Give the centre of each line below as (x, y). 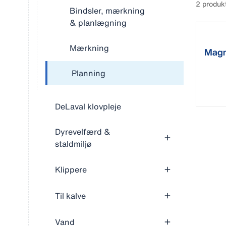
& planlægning (98, 23)
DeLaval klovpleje (88, 106)
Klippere (71, 169)
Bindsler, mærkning (107, 11)
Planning (89, 73)
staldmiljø (73, 144)
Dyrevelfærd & (83, 132)
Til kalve (70, 196)
